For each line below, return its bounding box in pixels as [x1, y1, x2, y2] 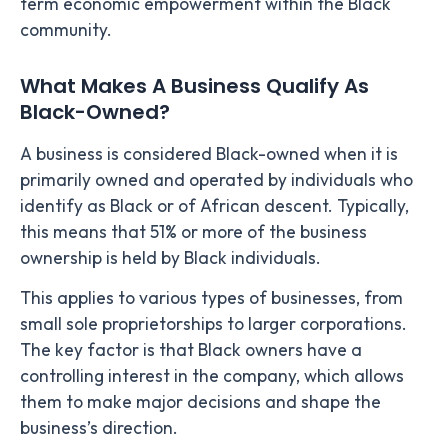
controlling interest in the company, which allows [20, 364, 404, 387]
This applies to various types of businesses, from [20, 286, 403, 309]
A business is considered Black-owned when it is [20, 142, 398, 165]
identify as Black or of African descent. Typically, [20, 194, 409, 217]
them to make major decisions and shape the [20, 390, 381, 413]
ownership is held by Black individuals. [20, 246, 325, 269]
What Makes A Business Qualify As [20, 71, 369, 100]
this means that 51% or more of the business [20, 220, 367, 243]
